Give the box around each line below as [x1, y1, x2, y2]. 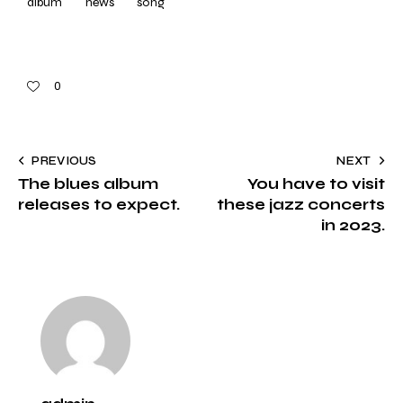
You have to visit [247, 174, 385, 193]
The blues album [18, 174, 158, 193]
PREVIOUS [31, 153, 97, 168]
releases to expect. [18, 194, 180, 214]
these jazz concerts [217, 194, 385, 214]
